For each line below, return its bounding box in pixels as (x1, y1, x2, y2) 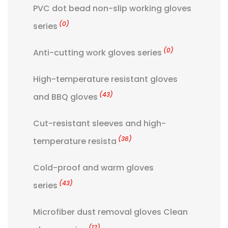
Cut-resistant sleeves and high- (33, 118, 166, 130)
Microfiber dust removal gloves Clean (33, 206, 188, 218)
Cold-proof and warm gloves (33, 162, 154, 174)
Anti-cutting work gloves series (33, 47, 162, 59)
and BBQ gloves (33, 91, 98, 103)
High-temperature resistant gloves (33, 73, 178, 85)
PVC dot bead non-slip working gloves (33, 3, 191, 15)
